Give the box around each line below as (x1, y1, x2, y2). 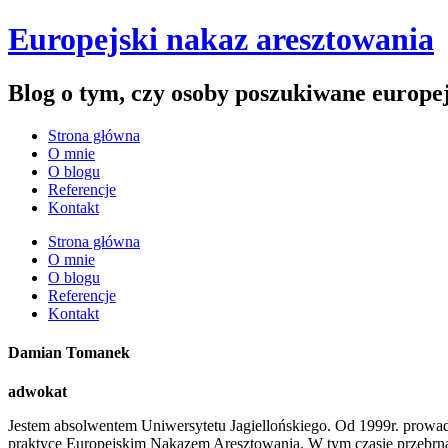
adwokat (8, 383, 67, 401)
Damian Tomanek (8, 344, 130, 362)
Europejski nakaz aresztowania (8, 21, 434, 58)
